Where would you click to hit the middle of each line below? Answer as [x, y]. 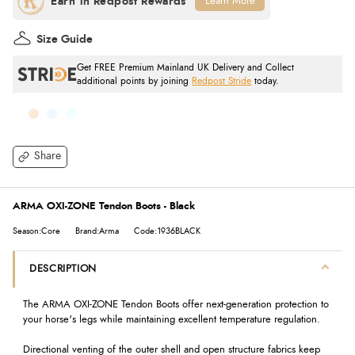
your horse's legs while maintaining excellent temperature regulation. [171, 320]
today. [265, 81]
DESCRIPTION [63, 269]
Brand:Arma [97, 231]
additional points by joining [135, 81]
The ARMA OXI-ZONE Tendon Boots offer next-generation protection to [176, 305]
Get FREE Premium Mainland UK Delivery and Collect [186, 67]
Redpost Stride [222, 81]
